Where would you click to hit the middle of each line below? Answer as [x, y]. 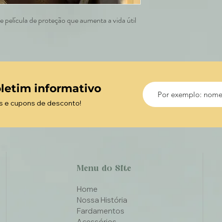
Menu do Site [104, 169]
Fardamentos [101, 211]
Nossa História [102, 200]
